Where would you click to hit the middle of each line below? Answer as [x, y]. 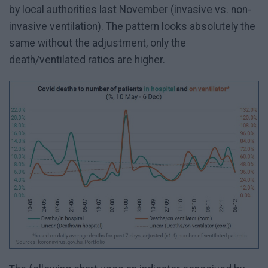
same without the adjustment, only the [98, 43]
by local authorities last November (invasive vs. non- [130, 10]
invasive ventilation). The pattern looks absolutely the [132, 27]
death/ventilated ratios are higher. [87, 60]
